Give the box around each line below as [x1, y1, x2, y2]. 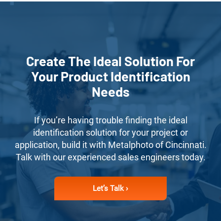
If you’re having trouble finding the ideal [34, 115, 187, 126]
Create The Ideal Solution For [26, 53, 195, 69]
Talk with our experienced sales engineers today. [15, 152, 206, 163]
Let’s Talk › [93, 184, 128, 193]
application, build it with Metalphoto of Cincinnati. [14, 140, 207, 150]
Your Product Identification [31, 68, 190, 84]
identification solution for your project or [33, 127, 188, 138]
